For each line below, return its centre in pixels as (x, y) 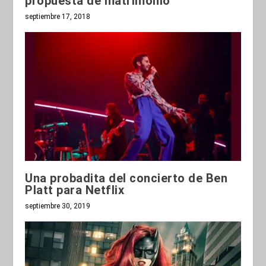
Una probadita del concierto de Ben (126, 178)
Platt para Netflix (75, 190)
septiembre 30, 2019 (58, 206)
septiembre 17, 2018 (58, 16)
